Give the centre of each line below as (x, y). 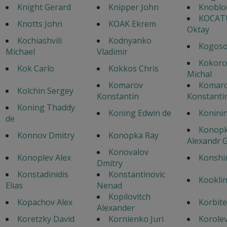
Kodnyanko (130, 40)
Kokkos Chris (133, 68)
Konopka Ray (133, 135)
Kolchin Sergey (45, 90)
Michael (20, 51)
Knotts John (40, 24)
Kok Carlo (35, 68)
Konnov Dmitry (46, 135)
